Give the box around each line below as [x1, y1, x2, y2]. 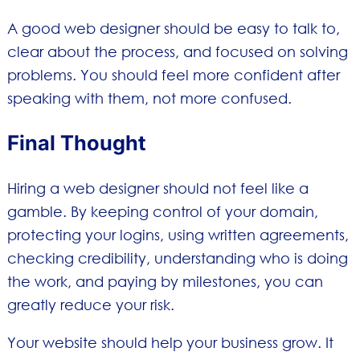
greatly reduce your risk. [6, 295, 174, 313]
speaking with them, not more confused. [6, 89, 292, 108]
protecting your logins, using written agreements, [6, 225, 349, 243]
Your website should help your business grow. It [6, 333, 333, 352]
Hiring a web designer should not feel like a [6, 178, 309, 197]
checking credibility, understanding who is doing [6, 248, 348, 267]
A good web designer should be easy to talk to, [6, 19, 340, 38]
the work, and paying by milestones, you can [6, 272, 323, 290]
